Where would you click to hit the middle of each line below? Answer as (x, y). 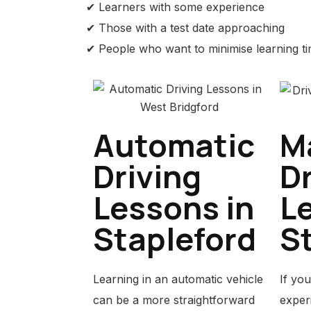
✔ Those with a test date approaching (185, 28)
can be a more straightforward (174, 300)
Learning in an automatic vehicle (178, 279)
